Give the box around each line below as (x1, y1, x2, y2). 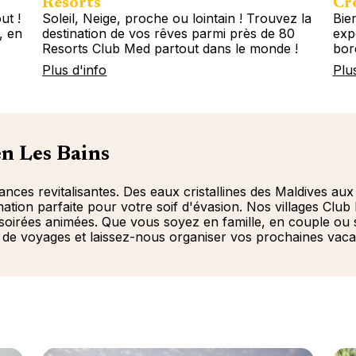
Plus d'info (42, 61, 107, 78)
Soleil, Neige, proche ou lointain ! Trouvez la (42, 10, 312, 26)
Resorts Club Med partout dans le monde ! (42, 40, 299, 56)
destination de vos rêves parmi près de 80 (42, 25, 296, 41)
